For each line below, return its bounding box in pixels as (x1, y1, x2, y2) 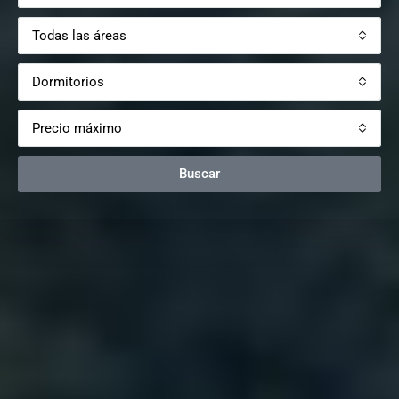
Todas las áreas (32, 27, 126, 44)
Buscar (179, 165, 220, 182)
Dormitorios (32, 73, 104, 90)
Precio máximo (32, 119, 122, 136)
